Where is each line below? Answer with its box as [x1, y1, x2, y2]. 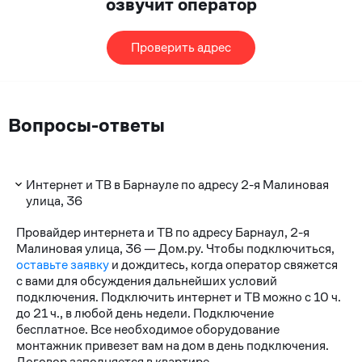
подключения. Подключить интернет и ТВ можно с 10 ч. [15, 288, 341, 305]
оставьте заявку [15, 255, 109, 273]
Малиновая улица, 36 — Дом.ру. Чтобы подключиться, [15, 239, 335, 257]
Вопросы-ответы [8, 113, 165, 138]
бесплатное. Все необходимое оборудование [15, 320, 280, 338]
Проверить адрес [131, 39, 231, 57]
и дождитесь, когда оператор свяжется [108, 255, 338, 273]
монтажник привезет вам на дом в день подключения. [15, 336, 329, 354]
